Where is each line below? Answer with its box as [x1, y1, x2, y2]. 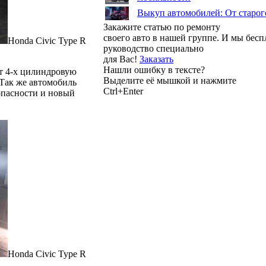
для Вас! [103, 54, 140, 64]
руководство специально [103, 43, 204, 53]
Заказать [140, 54, 173, 64]
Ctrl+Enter [103, 86, 143, 96]
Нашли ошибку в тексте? [103, 65, 205, 75]
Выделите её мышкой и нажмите [103, 75, 236, 85]
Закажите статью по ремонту [103, 22, 220, 32]
